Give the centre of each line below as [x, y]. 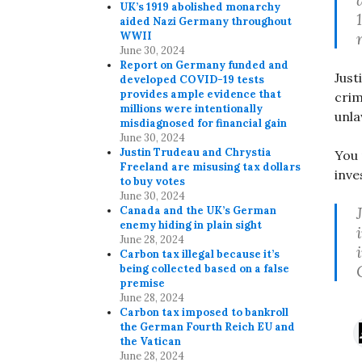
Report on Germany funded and [204, 65]
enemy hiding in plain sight [191, 225]
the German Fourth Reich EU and [208, 327]
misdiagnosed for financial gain [204, 124]
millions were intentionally [192, 109]
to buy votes [153, 182]
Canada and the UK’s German [198, 211]
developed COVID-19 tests [192, 80]
